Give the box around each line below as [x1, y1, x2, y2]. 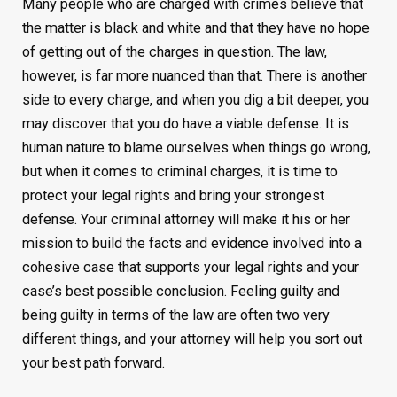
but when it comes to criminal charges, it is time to [21, 162, 338, 180]
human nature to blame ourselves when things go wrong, [21, 138, 370, 156]
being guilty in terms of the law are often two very [21, 306, 330, 323]
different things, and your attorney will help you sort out [21, 330, 362, 347]
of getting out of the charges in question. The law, [21, 43, 327, 60]
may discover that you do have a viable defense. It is [21, 114, 349, 132]
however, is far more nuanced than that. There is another [21, 66, 367, 84]
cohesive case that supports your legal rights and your [21, 258, 359, 276]
